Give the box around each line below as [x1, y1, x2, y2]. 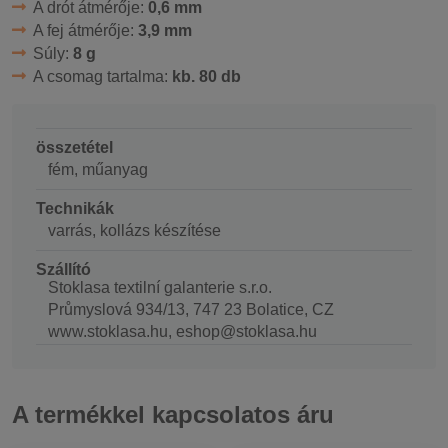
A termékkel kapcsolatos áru [12, 401, 334, 429]
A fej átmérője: [32, 21, 138, 39]
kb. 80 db [171, 67, 241, 85]
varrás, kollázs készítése [48, 221, 221, 239]
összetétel [36, 138, 113, 156]
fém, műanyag [48, 160, 148, 178]
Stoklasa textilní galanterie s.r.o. [48, 278, 272, 296]
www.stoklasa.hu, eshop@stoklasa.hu [48, 322, 317, 340]
